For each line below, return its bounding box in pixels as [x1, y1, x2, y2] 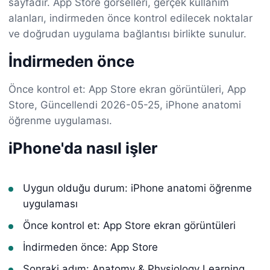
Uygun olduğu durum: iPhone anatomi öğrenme [23, 181, 252, 194]
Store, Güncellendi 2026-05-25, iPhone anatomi [8, 98, 241, 111]
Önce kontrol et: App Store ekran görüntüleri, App [8, 83, 246, 95]
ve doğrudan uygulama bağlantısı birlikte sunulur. [8, 27, 246, 40]
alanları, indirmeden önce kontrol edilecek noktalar [8, 11, 253, 24]
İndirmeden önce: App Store [23, 240, 158, 253]
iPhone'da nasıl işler [8, 138, 157, 157]
